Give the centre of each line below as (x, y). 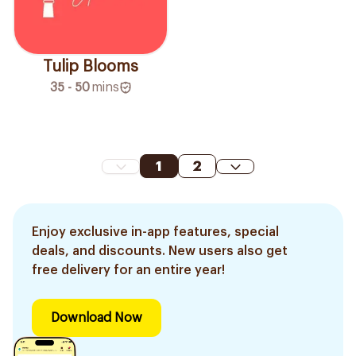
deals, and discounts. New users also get (160, 252)
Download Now (97, 318)
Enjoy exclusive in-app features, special (155, 232)
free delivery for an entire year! (128, 271)
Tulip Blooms (91, 67)
